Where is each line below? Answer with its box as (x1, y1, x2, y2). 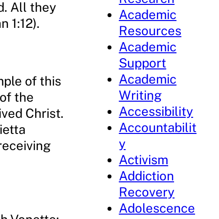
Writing (119, 88, 162, 103)
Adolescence (119, 200, 196, 216)
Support (119, 55, 167, 70)
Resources (119, 23, 182, 38)
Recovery (119, 184, 175, 199)
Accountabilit (119, 120, 197, 135)
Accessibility (119, 104, 194, 119)
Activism (119, 152, 169, 167)
